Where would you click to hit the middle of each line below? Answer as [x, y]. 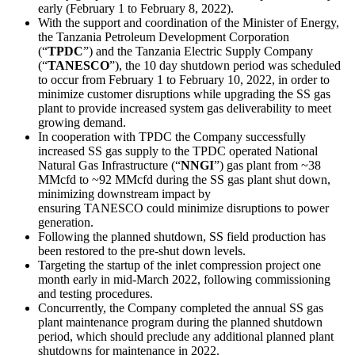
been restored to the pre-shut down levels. [142, 251]
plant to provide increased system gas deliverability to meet [185, 109]
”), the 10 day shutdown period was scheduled [225, 66]
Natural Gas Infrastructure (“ [109, 166]
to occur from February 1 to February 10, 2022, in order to [184, 80]
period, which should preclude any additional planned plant [186, 337]
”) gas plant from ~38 [267, 166]
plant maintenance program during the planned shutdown [180, 323]
